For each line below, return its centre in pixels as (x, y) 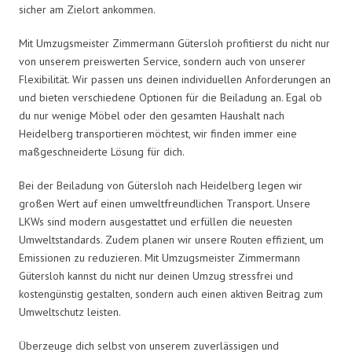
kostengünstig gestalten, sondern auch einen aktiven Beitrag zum (171, 293)
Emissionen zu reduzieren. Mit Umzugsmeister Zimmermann (159, 257)
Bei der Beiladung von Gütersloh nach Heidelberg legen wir (161, 185)
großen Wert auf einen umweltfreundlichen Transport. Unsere (165, 203)
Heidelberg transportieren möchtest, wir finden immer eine (158, 133)
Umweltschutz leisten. (70, 312)
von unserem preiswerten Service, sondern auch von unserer (162, 61)
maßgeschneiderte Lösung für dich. (102, 151)
